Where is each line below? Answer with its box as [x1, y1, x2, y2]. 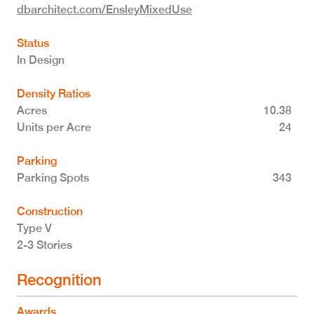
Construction [17, 205, 83, 219]
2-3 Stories [17, 238, 72, 252]
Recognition [17, 271, 102, 289]
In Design [17, 53, 64, 67]
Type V [17, 221, 52, 235]
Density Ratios [17, 87, 90, 101]
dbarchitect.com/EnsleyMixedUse [17, 3, 192, 17]
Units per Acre [17, 121, 91, 135]
